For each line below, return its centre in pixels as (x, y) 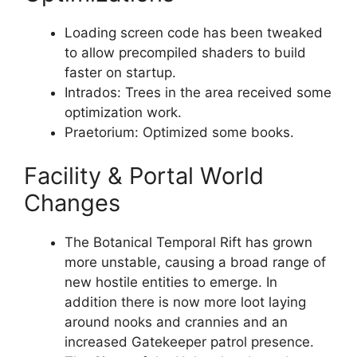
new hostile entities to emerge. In (171, 282)
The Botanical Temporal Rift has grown (188, 243)
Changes (72, 203)
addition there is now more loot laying (185, 302)
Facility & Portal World (144, 176)
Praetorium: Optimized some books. (179, 132)
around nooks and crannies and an (176, 322)
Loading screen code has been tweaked (194, 32)
